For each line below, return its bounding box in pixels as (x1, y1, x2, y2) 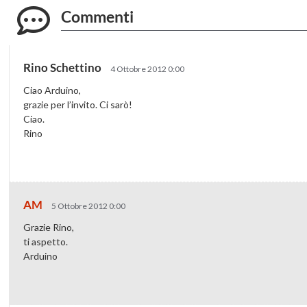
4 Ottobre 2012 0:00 (110, 63, 185, 74)
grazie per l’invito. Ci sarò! (23, 98, 133, 110)
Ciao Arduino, (23, 84, 82, 96)
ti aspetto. (23, 235, 69, 247)
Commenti (61, 6, 134, 26)
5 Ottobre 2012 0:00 (51, 200, 126, 211)
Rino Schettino (23, 60, 104, 75)
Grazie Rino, (23, 221, 75, 233)
